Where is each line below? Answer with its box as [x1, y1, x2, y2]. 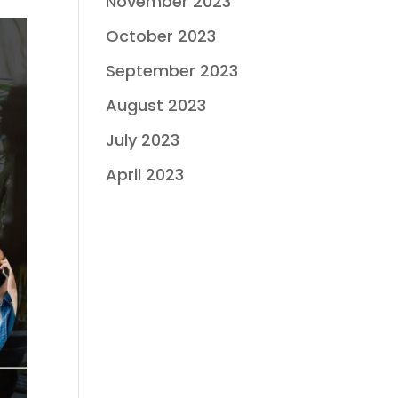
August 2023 [106, 94, 207, 116]
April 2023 [106, 163, 185, 186]
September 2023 [106, 60, 239, 82]
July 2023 [106, 129, 180, 151]
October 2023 [106, 25, 217, 47]
